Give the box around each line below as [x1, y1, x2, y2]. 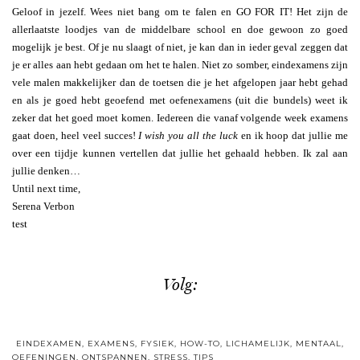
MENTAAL [296, 337, 342, 349]
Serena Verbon [12, 200, 75, 213]
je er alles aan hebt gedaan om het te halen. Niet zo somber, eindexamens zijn [12, 59, 348, 72]
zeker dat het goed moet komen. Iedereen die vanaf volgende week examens [12, 112, 348, 125]
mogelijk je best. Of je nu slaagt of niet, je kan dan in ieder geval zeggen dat [12, 41, 348, 54]
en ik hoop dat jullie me [237, 129, 348, 142]
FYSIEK [141, 337, 174, 349]
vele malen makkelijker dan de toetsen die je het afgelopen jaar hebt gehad [12, 76, 348, 89]
